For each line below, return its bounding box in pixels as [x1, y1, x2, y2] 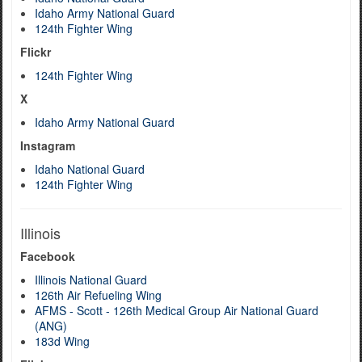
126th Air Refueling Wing [35, 287, 162, 303]
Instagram [20, 137, 75, 154]
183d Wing [35, 333, 90, 349]
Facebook [20, 248, 75, 264]
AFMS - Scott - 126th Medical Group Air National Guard [35, 302, 318, 318]
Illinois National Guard [35, 271, 147, 288]
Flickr [20, 44, 51, 60]
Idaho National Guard [35, 161, 145, 177]
